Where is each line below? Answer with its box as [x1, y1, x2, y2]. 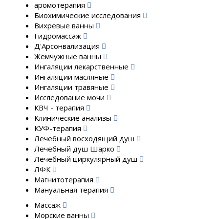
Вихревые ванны [34, 20, 96, 30]
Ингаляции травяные [34, 82, 110, 92]
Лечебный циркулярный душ [34, 153, 139, 164]
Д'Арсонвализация [34, 41, 102, 51]
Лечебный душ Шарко [34, 143, 116, 153]
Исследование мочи [34, 92, 107, 102]
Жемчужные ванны [34, 51, 103, 61]
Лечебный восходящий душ [34, 133, 136, 143]
